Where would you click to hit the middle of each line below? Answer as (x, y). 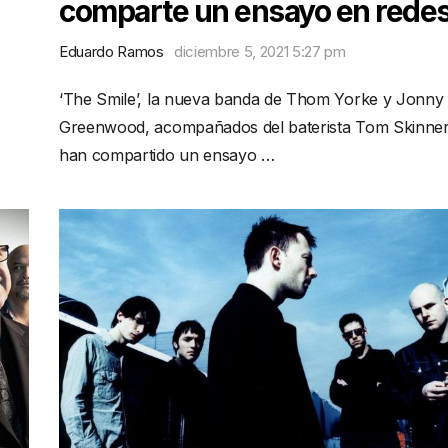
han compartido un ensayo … (167, 155)
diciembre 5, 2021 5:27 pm (259, 51)
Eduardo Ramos (111, 51)
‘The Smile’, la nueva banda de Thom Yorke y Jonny (251, 99)
